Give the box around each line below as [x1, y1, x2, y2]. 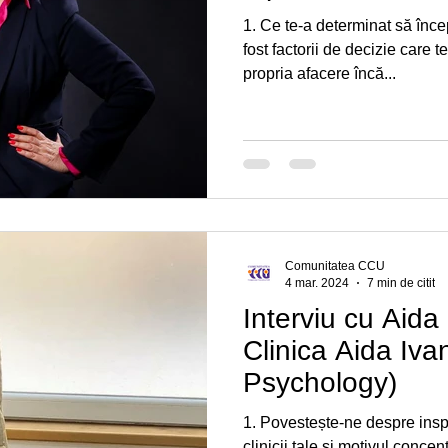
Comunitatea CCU [285, 259, 385, 274]
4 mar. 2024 [285, 275, 349, 290]
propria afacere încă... [243, 64, 396, 82]
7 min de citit [367, 275, 435, 290]
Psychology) [243, 367, 397, 399]
